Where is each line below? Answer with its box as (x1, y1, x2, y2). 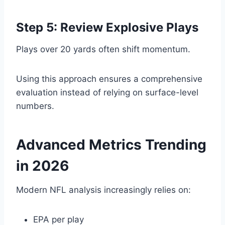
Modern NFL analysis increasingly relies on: (16, 185, 191, 195)
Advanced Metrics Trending (16, 136, 206, 154)
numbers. (16, 101, 54, 111)
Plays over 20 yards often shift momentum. (16, 44, 190, 55)
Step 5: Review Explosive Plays (16, 20, 198, 35)
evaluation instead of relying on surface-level (16, 87, 198, 98)
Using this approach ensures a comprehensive (16, 74, 202, 84)
